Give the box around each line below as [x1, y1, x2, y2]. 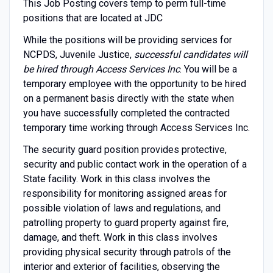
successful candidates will [133, 48, 247, 60]
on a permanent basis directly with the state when [23, 92, 234, 104]
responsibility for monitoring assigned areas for [23, 187, 227, 199]
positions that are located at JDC [23, 12, 163, 24]
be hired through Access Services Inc [23, 63, 180, 75]
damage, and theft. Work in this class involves [23, 231, 218, 243]
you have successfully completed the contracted [23, 107, 230, 119]
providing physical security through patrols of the [23, 246, 231, 258]
